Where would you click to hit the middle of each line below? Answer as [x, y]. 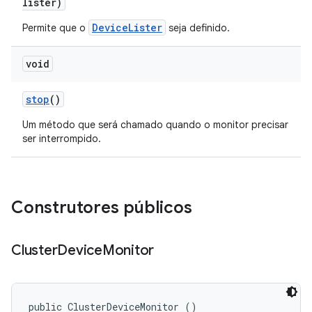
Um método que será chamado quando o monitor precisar [155, 125]
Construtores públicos [102, 208]
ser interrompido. [62, 139]
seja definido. [198, 28]
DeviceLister [127, 28]
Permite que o [55, 28]
